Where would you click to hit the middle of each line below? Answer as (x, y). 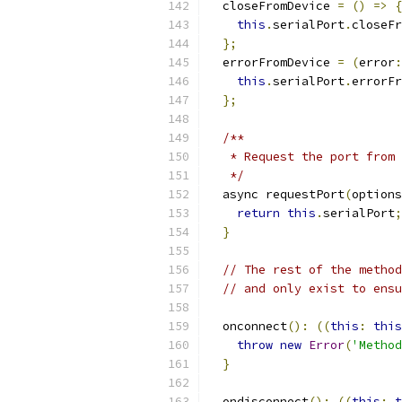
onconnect (248, 326)
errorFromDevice (273, 62)
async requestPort (276, 194)
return (258, 213)
